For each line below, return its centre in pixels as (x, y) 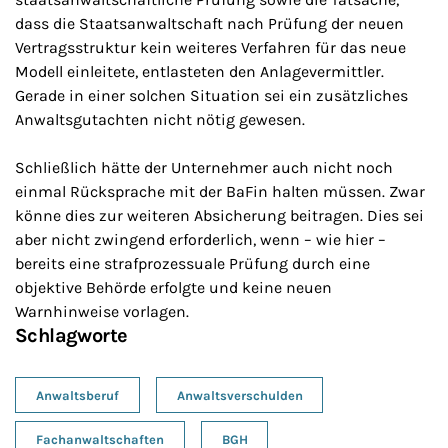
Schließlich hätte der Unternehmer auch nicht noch (204, 168)
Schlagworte (71, 336)
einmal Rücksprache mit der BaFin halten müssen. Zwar (220, 192)
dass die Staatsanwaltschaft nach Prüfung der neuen (209, 24)
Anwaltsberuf (77, 395)
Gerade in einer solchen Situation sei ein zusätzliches (211, 96)
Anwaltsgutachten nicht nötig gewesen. (160, 120)
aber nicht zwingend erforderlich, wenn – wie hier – (200, 240)
